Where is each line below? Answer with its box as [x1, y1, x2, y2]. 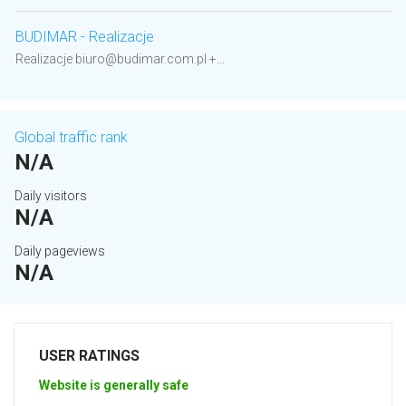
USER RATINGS [39, 347, 140, 365]
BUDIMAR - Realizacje [15, 28, 154, 46]
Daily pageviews [14, 244, 105, 259]
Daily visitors [14, 188, 87, 204]
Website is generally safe [39, 378, 188, 393]
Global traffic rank [14, 129, 128, 147]
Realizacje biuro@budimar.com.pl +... [15, 52, 225, 67]
